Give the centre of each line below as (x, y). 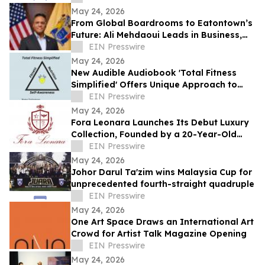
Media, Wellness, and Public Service (148, 47)
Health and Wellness (115, 97)
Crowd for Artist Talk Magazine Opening (159, 234)
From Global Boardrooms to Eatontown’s (162, 23)
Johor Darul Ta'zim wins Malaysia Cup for (161, 172)
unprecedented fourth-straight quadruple (163, 184)
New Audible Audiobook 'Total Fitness (154, 73)
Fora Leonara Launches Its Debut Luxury (160, 123)
